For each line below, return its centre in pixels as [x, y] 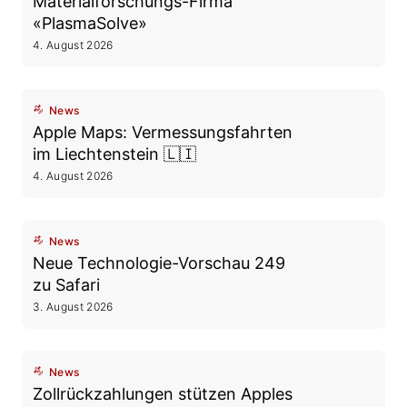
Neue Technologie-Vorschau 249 [159, 263]
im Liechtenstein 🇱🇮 [114, 154]
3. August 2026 [73, 307]
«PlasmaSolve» [90, 23]
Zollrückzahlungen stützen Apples [163, 394]
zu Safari [66, 285]
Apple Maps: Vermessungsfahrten [163, 132]
